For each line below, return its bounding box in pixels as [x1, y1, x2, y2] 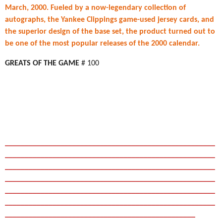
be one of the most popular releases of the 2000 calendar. [5, 40, 200, 48]
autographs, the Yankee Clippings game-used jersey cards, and [5, 16, 214, 24]
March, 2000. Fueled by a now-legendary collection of [5, 4, 186, 12]
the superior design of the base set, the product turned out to [5, 28, 215, 36]
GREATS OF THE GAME [5, 59, 81, 67]
